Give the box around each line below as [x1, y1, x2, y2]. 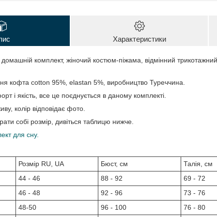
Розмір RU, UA [18, 160, 64, 168]
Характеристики [112, 35, 166, 44]
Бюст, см [101, 160, 128, 168]
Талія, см [184, 160, 213, 168]
